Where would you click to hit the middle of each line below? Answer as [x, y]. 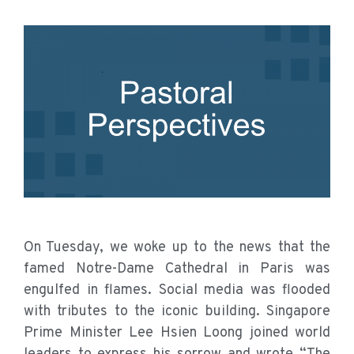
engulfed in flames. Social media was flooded [177, 291]
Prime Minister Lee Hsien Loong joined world [177, 333]
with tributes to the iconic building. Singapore [177, 312]
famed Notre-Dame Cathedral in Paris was [177, 269]
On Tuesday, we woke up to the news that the [177, 248]
